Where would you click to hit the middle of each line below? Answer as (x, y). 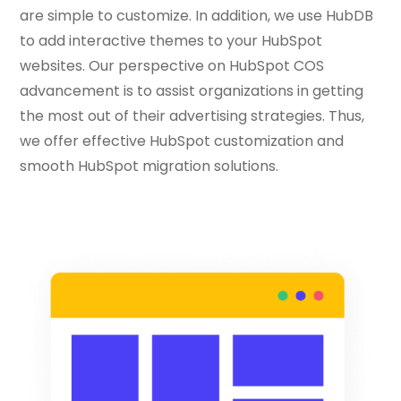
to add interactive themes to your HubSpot (171, 40)
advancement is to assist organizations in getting (192, 90)
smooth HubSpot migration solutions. (149, 166)
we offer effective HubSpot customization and (182, 141)
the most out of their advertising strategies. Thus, (192, 115)
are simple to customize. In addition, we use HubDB (196, 15)
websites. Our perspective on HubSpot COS (172, 65)
